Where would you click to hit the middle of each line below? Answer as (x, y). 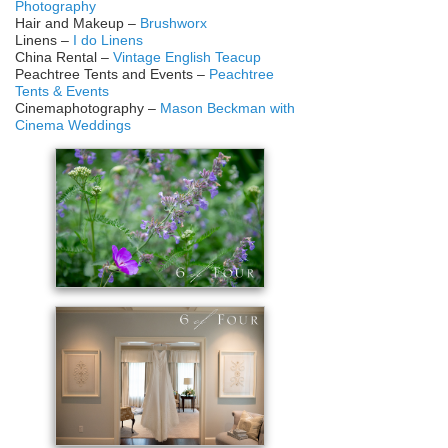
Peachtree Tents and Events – (112, 74)
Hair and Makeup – (77, 23)
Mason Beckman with (227, 108)
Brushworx (173, 23)
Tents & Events (62, 91)
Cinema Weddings (73, 125)
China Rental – (64, 57)
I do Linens (108, 40)
